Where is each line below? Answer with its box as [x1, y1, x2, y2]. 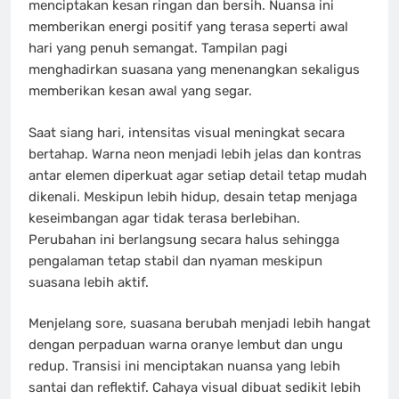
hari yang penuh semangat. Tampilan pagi [28, 40, 288, 57]
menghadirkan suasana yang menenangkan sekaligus [28, 61, 360, 78]
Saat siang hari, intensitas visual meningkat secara [28, 124, 345, 141]
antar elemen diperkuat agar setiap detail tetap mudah [28, 167, 367, 183]
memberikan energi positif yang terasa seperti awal [28, 19, 348, 36]
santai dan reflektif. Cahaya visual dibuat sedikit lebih [28, 379, 361, 396]
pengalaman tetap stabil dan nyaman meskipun [28, 252, 322, 269]
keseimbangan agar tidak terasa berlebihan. [28, 209, 300, 226]
